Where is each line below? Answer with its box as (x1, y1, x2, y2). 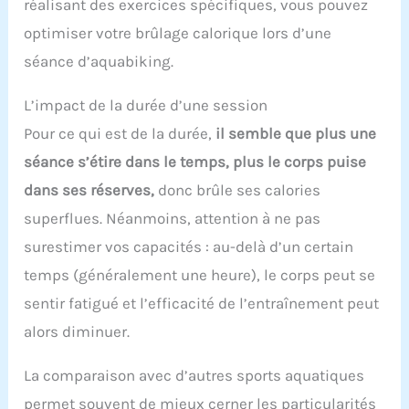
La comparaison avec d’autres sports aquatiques (24, 366, 365, 385)
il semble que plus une (215, 124, 377, 143)
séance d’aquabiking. (24, 52, 174, 71)
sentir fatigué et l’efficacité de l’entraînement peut (24, 294, 380, 313)
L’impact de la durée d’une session (24, 96, 268, 115)
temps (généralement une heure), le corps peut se (24, 266, 376, 285)
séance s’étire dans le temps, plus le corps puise (24, 152, 367, 172)
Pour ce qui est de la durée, (24, 124, 216, 143)
